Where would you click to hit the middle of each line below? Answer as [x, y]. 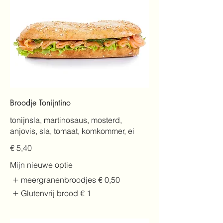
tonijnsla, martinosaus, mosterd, [66, 120]
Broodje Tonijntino [40, 103]
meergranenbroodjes [59, 180]
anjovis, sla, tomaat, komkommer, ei [72, 131]
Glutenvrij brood [50, 193]
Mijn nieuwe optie [41, 165]
